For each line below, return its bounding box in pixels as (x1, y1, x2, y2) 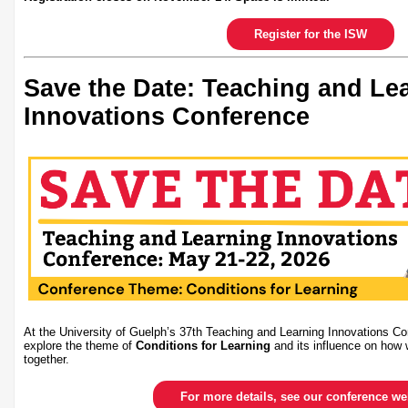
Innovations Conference (24, 102, 310, 130)
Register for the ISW (254, 27, 367, 42)
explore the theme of (24, 338, 136, 352)
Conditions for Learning (136, 338, 270, 352)
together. (24, 352, 80, 366)
